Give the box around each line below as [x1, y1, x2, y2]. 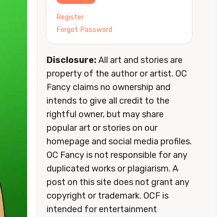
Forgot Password [56, 25, 112, 34]
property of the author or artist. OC [46, 68, 187, 79]
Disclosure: [46, 54, 96, 65]
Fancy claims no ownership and [46, 81, 170, 93]
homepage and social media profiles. [46, 136, 192, 147]
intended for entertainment [46, 203, 157, 215]
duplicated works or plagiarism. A [46, 163, 178, 174]
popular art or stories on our [46, 122, 157, 133]
